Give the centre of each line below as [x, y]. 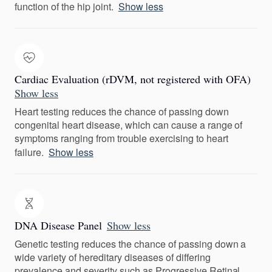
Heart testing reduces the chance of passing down [122, 112]
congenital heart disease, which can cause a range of [129, 125]
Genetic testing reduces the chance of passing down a [131, 244]
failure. [29, 152]
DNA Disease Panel [58, 226]
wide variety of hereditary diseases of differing [113, 257]
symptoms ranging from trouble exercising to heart [121, 138]
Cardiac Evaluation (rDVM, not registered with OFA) [133, 79]
